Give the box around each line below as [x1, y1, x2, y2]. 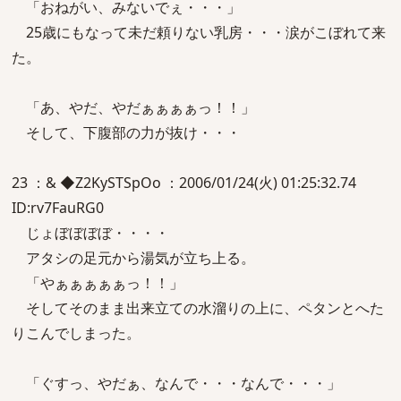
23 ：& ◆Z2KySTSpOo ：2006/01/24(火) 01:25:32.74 [12, 173, 356, 192]
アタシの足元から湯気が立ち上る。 [12, 248, 255, 268]
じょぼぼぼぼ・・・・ [12, 223, 169, 243]
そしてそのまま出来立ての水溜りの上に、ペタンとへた [12, 298, 384, 318]
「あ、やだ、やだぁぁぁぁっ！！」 [12, 98, 255, 117]
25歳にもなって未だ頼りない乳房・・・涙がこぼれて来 [12, 22, 386, 42]
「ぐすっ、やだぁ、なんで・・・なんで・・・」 [12, 373, 341, 393]
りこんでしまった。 [12, 323, 141, 343]
